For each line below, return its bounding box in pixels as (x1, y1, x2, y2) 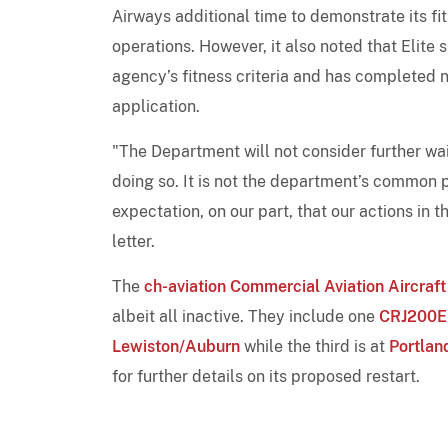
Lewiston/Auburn (112, 336, 240, 356)
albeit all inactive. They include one (112, 306, 379, 326)
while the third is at (240, 336, 389, 356)
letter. (112, 231, 155, 251)
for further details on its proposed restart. (112, 366, 420, 386)
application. (112, 96, 200, 116)
